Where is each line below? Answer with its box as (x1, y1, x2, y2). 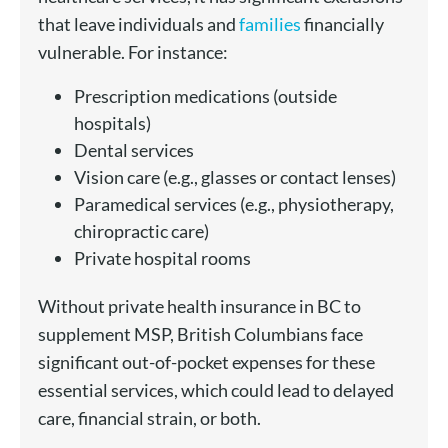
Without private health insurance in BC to (37, 295, 361, 318)
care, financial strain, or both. (37, 407, 261, 430)
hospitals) (73, 112, 151, 135)
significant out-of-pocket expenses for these (37, 351, 375, 374)
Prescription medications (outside (73, 85, 337, 108)
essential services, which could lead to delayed (37, 379, 394, 402)
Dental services (73, 139, 194, 162)
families (238, 13, 301, 36)
